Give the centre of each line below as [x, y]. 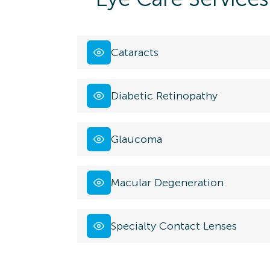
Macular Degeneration [167, 182]
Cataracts [135, 52]
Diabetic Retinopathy [164, 96]
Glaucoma [137, 139]
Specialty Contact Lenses [174, 226]
